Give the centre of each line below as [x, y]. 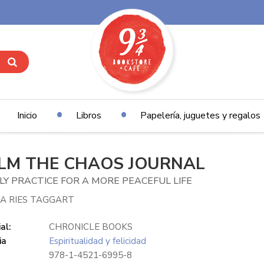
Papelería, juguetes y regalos [200, 115]
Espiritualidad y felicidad [97, 241]
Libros [88, 115]
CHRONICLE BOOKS [90, 227]
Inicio [27, 115]
